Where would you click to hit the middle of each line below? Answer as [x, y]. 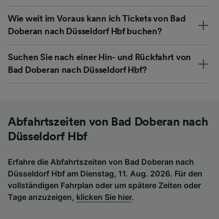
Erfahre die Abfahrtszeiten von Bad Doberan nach [101, 162]
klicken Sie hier [104, 197]
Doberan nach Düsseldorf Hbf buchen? [85, 31]
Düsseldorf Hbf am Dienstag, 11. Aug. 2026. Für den [105, 173]
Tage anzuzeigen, [42, 197]
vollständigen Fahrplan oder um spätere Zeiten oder [104, 185]
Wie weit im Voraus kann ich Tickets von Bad [97, 18]
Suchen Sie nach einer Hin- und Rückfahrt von [100, 57]
